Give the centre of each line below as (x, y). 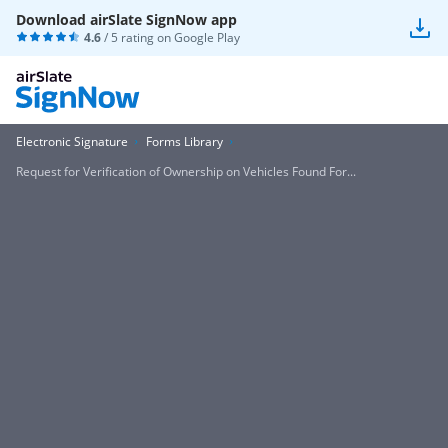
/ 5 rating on (137, 37)
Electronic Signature (72, 141)
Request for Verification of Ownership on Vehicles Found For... (186, 171)
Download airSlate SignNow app (126, 19)
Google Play (207, 37)
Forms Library (184, 141)
